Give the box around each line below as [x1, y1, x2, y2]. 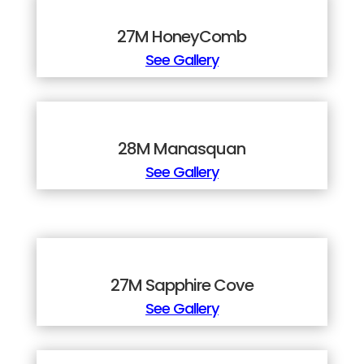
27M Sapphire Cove [110, 274, 253, 297]
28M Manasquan [118, 137, 246, 161]
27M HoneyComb [117, 25, 247, 49]
